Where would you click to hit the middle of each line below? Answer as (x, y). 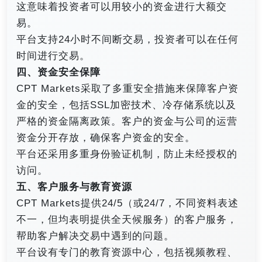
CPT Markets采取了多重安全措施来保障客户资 (127, 89)
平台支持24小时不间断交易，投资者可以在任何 (127, 40)
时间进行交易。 (53, 56)
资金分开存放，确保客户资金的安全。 (106, 138)
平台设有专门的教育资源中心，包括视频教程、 (127, 253)
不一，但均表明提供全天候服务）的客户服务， (127, 220)
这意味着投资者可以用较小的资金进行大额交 (122, 7)
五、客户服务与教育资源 (74, 187)
